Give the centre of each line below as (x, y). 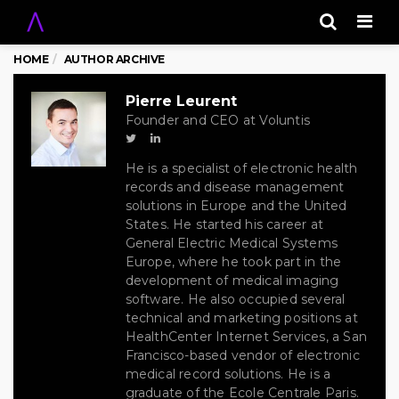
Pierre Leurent (181, 101)
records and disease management (235, 187)
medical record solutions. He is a (228, 374)
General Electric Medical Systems (231, 243)
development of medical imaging (232, 281)
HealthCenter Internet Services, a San (246, 337)
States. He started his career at (224, 224)
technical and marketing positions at (241, 318)
